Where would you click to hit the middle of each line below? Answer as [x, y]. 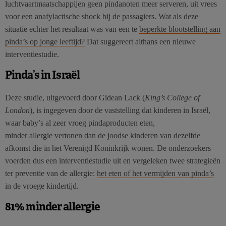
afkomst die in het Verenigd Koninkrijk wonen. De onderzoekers [108, 148]
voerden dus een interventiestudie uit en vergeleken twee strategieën [113, 160]
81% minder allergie [53, 206]
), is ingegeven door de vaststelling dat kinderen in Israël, [120, 110]
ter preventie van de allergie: [51, 173]
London [17, 110]
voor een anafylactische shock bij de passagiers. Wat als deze [102, 16]
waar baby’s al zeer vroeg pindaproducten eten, [80, 123]
